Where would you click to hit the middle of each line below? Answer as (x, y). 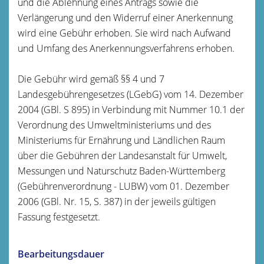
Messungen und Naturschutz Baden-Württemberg (121, 171)
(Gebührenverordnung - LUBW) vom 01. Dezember (123, 186)
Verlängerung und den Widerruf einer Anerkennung (125, 17)
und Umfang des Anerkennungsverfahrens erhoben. (126, 48)
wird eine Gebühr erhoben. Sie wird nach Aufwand (124, 33)
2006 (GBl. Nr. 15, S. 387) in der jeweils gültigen (117, 201)
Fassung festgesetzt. (59, 217)
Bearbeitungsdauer (61, 254)
